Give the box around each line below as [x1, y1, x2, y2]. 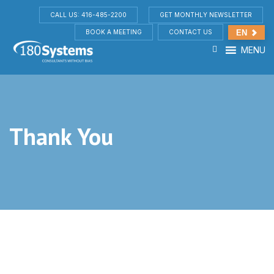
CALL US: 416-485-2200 [50, 11, 127, 18]
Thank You [9, 121, 113, 152]
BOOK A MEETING [86, 28, 142, 35]
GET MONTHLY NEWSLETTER [160, 11, 252, 18]
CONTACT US [169, 28, 212, 35]
